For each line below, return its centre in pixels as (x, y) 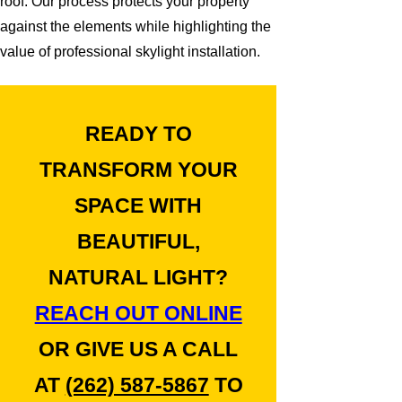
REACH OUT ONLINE (138, 313)
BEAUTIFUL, (138, 241)
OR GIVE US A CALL (139, 349)
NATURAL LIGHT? (139, 277)
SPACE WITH (139, 205)
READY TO (138, 133)
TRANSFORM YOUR (138, 169)
